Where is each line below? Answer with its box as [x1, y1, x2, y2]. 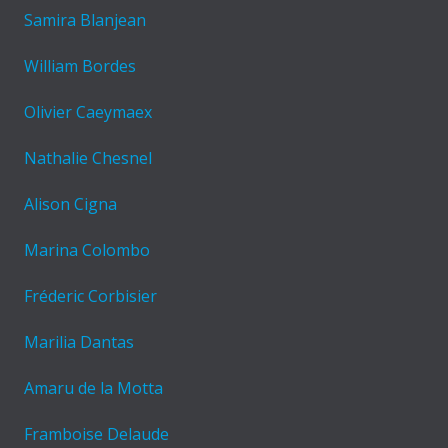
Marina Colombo [24, 239, 150, 262]
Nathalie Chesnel [24, 147, 152, 170]
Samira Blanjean [24, 9, 146, 32]
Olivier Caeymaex [24, 101, 152, 124]
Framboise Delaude [24, 423, 169, 446]
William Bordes [24, 55, 136, 78]
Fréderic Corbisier [24, 285, 157, 308]
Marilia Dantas [24, 331, 134, 354]
